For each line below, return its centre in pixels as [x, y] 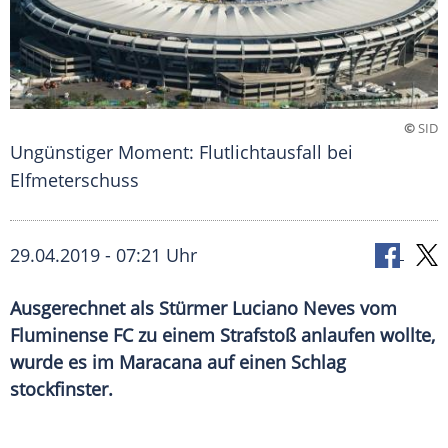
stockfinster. [61, 389]
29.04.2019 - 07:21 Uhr [103, 255]
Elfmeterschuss [74, 180]
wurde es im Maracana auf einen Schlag [178, 362]
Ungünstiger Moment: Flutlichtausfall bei [181, 152]
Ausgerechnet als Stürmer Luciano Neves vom [203, 308]
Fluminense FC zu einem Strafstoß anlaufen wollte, [222, 335]
